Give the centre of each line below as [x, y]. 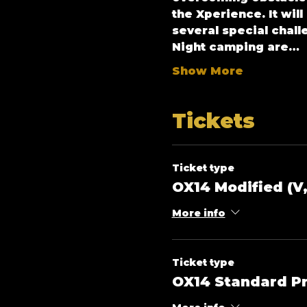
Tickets [213, 121]
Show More [207, 71]
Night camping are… [235, 47]
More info [198, 213]
